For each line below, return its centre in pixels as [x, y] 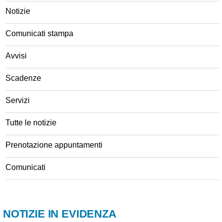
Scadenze [23, 78]
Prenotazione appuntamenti [54, 145]
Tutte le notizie [31, 122]
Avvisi [16, 55]
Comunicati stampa [39, 33]
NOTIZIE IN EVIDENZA [60, 214]
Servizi [18, 100]
